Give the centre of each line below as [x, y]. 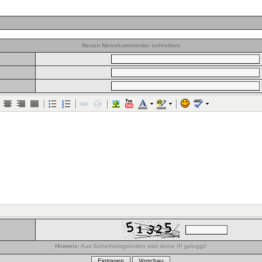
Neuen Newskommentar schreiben [131, 45]
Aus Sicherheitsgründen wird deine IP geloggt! [143, 246]
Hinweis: [67, 246]
